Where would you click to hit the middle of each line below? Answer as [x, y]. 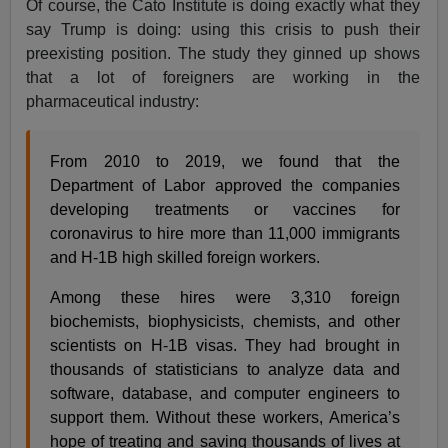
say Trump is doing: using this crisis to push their [223, 29]
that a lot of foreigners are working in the [223, 77]
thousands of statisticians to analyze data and [225, 369]
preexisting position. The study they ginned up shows [223, 53]
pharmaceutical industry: [113, 101]
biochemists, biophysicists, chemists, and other [225, 321]
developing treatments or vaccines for [225, 209]
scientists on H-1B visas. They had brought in [225, 345]
